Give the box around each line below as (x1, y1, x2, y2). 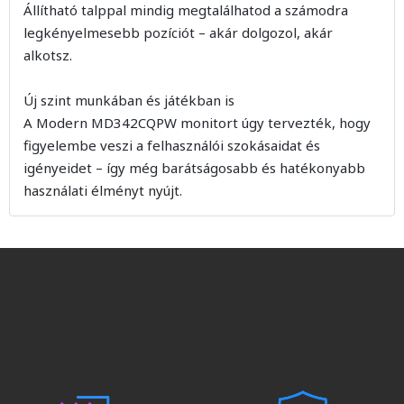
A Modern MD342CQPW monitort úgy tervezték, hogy (23, 114, 371, 132)
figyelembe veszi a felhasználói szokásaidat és (23, 136, 320, 154)
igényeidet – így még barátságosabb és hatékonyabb (23, 159, 365, 177)
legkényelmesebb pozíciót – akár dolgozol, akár (23, 23, 333, 41)
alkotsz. (23, 46, 72, 64)
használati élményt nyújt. (23, 181, 182, 199)
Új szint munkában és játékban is (23, 91, 234, 109)
